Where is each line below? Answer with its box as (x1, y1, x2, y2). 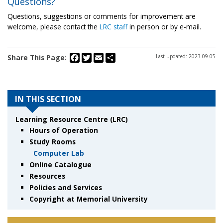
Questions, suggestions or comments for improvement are (7, 11, 196, 21)
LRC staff (100, 21, 127, 31)
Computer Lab (33, 148, 84, 158)
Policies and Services (29, 182, 102, 192)
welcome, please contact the (7, 21, 100, 31)
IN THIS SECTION (15, 93, 81, 105)
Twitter (92, 51, 113, 61)
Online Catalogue (29, 159, 92, 169)
